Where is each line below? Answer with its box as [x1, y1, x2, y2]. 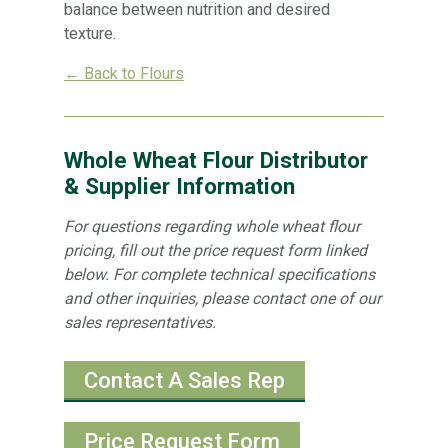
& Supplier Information [64, 172, 295, 199]
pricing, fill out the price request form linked [64, 240, 367, 260]
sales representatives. [64, 312, 216, 332]
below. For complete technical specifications [64, 264, 375, 284]
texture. [64, 23, 116, 43]
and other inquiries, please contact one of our [64, 288, 381, 308]
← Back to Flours [64, 63, 184, 83]
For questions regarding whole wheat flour [64, 216, 360, 236]
